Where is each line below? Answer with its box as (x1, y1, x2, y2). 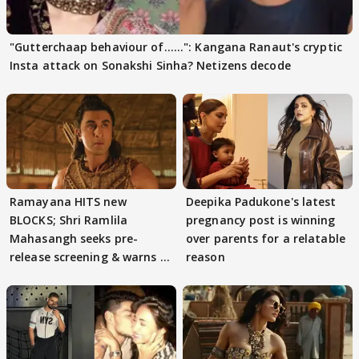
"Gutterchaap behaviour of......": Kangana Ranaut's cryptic (10, 38, 342, 54)
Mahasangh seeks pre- (10, 230, 138, 246)
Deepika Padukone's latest (186, 193, 337, 209)
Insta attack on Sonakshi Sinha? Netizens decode (10, 57, 291, 73)
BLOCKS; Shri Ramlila (10, 212, 127, 228)
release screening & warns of (10, 248, 173, 264)
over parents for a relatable (186, 230, 345, 246)
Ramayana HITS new (10, 193, 127, 209)
